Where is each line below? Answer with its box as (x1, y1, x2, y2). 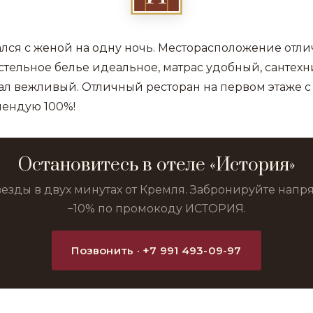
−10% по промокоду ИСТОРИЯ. (67, 202, 246, 215)
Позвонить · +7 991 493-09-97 (71, 244, 242, 257)
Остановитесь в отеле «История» (17, 154, 296, 177)
